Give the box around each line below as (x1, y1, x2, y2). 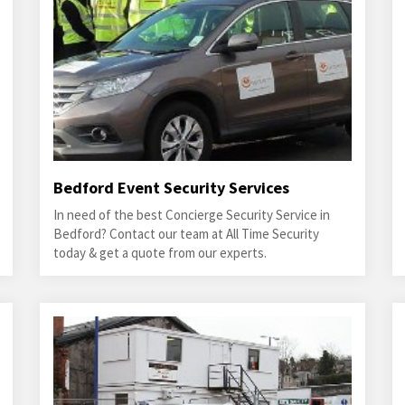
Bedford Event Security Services (52, 177, 289, 198)
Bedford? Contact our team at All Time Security (52, 225, 319, 242)
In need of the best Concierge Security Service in (52, 206, 330, 223)
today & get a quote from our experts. (52, 244, 267, 261)
